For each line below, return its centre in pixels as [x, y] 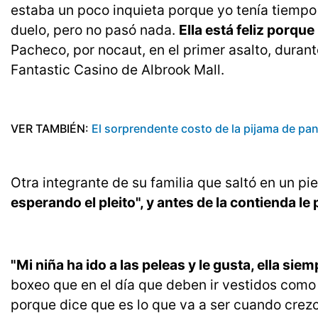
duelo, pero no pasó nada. [95, 30]
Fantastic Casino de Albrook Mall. [117, 70]
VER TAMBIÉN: [50, 129]
